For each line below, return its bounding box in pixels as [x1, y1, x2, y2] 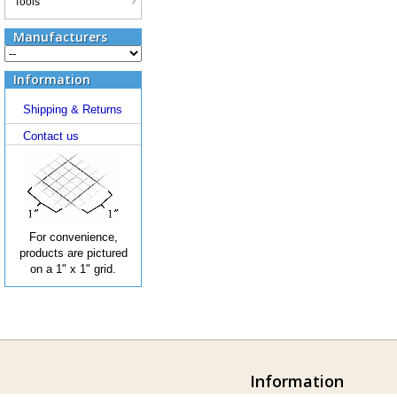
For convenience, [28, 230, 118, 244]
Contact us [23, 129, 79, 143]
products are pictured [19, 246, 128, 260]
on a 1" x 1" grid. [30, 262, 116, 276]
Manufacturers [13, 28, 107, 45]
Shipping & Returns [23, 103, 122, 116]
